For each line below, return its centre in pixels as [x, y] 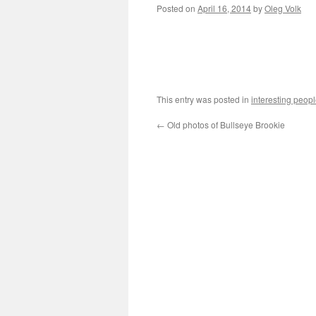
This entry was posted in [204, 99]
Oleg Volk [283, 8]
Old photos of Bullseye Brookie [225, 124]
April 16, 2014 [224, 8]
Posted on [176, 8]
